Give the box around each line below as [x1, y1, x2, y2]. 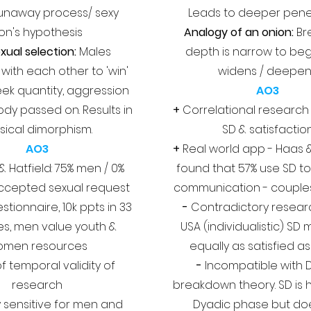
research [12, 277, 62, 293]
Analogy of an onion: [184, 24, 294, 40]
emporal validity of [12, 258, 115, 274]
